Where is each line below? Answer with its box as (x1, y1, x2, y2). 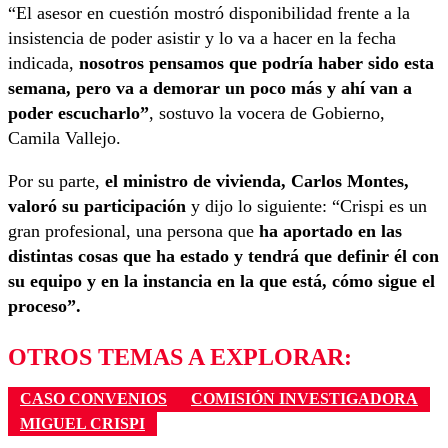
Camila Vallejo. (8, 128, 126, 149)
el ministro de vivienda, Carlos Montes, (105, 171, 409, 192)
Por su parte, (8, 171, 105, 192)
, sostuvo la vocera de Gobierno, (149, 103, 385, 124)
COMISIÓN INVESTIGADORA (191, 390, 418, 408)
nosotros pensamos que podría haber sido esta (79, 53, 434, 74)
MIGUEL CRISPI (20, 414, 145, 432)
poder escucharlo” (8, 103, 149, 124)
